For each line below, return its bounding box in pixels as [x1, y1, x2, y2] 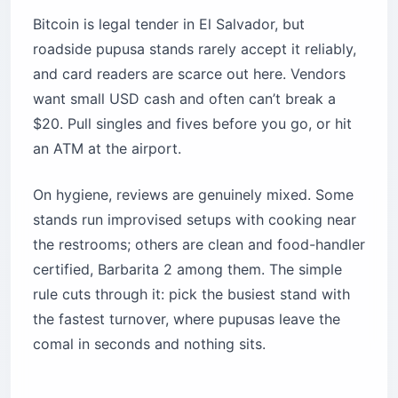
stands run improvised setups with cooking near [33, 211, 356, 229]
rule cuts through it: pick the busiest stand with [33, 285, 350, 304]
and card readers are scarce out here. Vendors [33, 65, 346, 84]
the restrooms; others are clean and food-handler [33, 235, 365, 254]
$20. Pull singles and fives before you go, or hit [33, 115, 352, 133]
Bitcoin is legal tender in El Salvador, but [33, 15, 305, 34]
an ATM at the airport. [33, 139, 181, 158]
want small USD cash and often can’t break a [33, 90, 336, 108]
